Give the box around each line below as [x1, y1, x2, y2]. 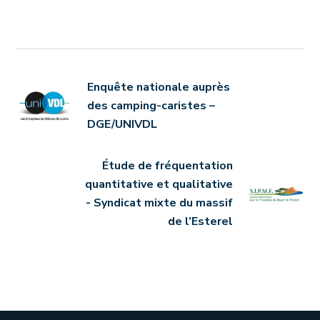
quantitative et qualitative [84, 176, 233, 193]
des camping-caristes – [87, 98, 216, 114]
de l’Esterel [167, 214, 233, 230]
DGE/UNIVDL [87, 116, 158, 133]
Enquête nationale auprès [87, 79, 231, 96]
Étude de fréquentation [101, 158, 233, 174]
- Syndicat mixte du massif [85, 195, 233, 211]
